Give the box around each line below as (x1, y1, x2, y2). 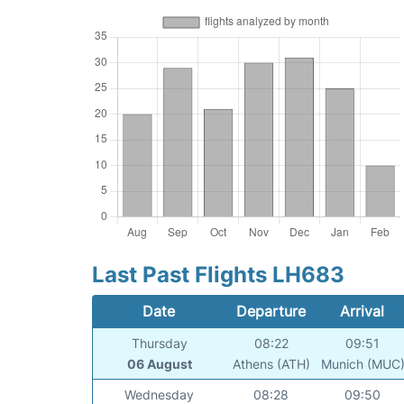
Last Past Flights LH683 (92, 262, 344, 289)
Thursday (131, 335, 188, 352)
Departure (235, 302, 306, 321)
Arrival (340, 302, 385, 321)
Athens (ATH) (232, 356, 310, 372)
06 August (126, 356, 192, 372)
